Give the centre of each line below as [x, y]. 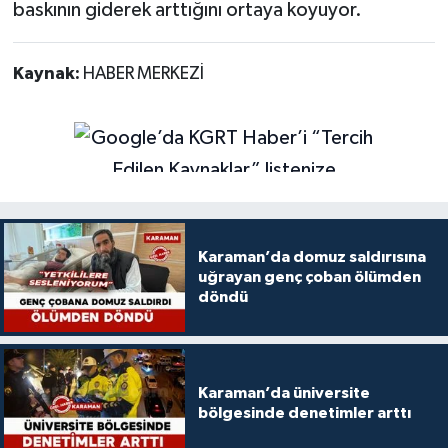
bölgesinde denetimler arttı [304, 412]
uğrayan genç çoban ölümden [309, 277]
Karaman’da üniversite [283, 392]
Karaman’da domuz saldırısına [311, 257]
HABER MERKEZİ [143, 74]
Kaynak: [47, 74]
